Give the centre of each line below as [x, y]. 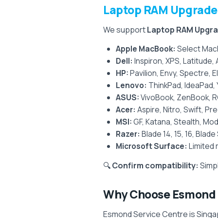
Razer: [128, 134]
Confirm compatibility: [155, 165]
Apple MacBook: [146, 49]
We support [125, 30]
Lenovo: [131, 85]
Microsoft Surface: [152, 146]
